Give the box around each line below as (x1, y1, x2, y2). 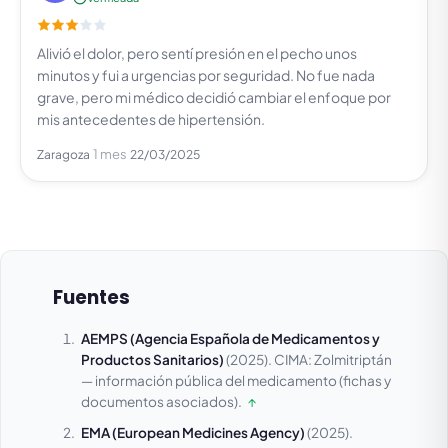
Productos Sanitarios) (81, 351, 224, 369)
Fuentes (53, 285, 130, 311)
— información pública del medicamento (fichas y (81, 372, 391, 390)
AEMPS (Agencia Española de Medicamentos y (81, 330, 380, 348)
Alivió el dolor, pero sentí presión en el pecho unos (37, 44, 357, 63)
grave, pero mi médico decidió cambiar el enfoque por (37, 88, 391, 107)
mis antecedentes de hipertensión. (37, 110, 265, 129)
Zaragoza (37, 147, 90, 163)
